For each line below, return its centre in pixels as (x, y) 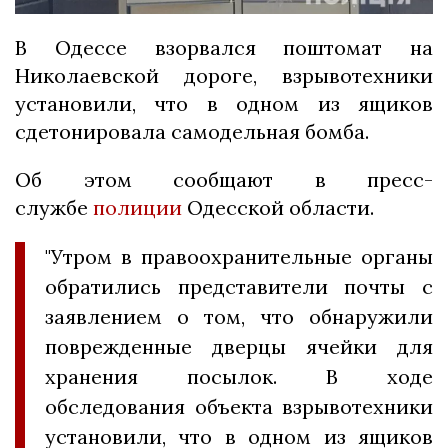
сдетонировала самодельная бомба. (192, 132)
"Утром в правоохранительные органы (239, 257)
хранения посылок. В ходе (239, 377)
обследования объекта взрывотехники (239, 407)
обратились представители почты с (239, 287)
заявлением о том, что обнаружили (239, 317)
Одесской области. (278, 208)
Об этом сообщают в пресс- (224, 180)
